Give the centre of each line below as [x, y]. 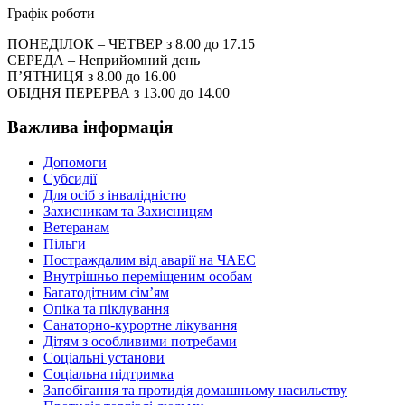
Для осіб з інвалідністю [115, 195]
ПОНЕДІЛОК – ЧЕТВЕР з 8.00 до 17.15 [131, 43]
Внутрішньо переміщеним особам [148, 276]
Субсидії [70, 179]
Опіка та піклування [106, 309]
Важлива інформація [90, 127]
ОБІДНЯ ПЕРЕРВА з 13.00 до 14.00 [118, 92]
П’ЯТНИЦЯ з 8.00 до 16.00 [92, 76]
